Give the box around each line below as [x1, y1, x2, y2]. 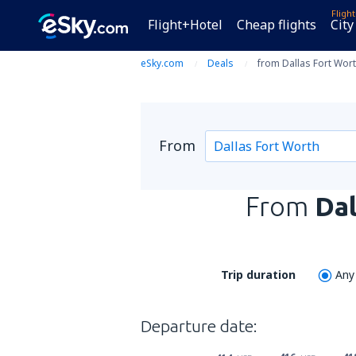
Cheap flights [237, 16, 316, 33]
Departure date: [141, 316, 257, 335]
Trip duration [220, 267, 296, 282]
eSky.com [141, 56, 184, 70]
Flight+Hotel [148, 16, 222, 33]
